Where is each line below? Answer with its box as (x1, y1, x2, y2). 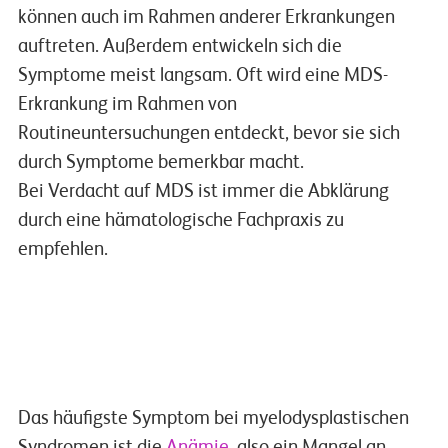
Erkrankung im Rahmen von (17, 95, 237, 115)
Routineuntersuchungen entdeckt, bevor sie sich (17, 124, 400, 144)
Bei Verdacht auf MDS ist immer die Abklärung (17, 182, 389, 202)
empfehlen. (17, 240, 108, 260)
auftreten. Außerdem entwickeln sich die (17, 37, 342, 57)
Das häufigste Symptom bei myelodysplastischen (17, 409, 409, 429)
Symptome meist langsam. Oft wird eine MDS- (17, 66, 388, 86)
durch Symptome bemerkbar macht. (17, 153, 304, 173)
